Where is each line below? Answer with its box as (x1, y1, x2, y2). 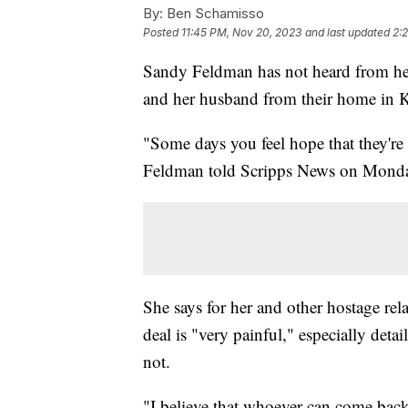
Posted (143, 25, 181, 39)
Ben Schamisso (163, 4, 264, 22)
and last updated (305, 25, 390, 39)
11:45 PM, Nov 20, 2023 (181, 25, 301, 39)
